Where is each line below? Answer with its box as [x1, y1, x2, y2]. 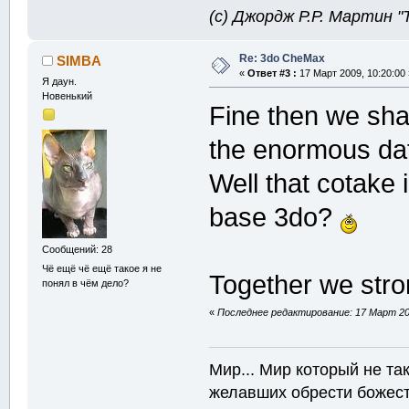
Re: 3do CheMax [238, 51, 325, 65]
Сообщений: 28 [41, 244, 112, 256]
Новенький [41, 89, 92, 101]
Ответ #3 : [246, 67, 297, 79]
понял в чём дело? [41, 278, 129, 289]
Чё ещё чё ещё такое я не [41, 263, 162, 275]
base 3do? [209, 202, 341, 232]
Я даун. [41, 75, 77, 87]
